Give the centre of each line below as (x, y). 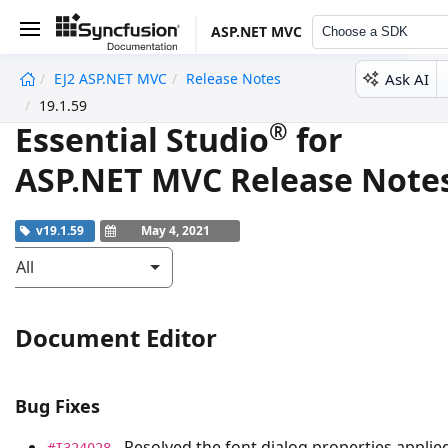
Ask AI (407, 78)
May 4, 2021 (175, 230)
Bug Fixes (57, 406)
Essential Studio (142, 139)
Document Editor (116, 337)
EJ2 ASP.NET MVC (110, 78)
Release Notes (233, 78)
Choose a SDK (364, 31)
